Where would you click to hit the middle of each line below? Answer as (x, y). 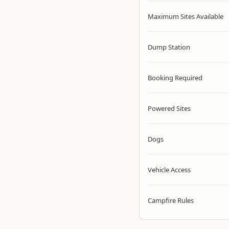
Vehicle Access (169, 170)
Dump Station (169, 47)
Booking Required (175, 78)
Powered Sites (169, 108)
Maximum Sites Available (186, 16)
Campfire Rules (171, 200)
